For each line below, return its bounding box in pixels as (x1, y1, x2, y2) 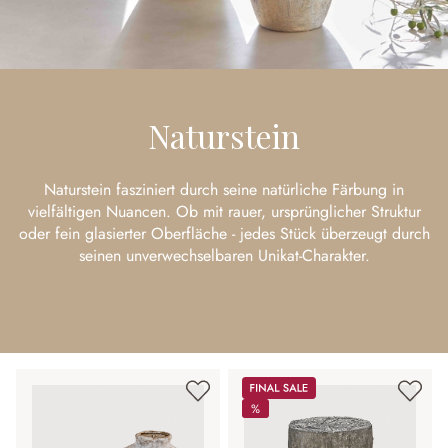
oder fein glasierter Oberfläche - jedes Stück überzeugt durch (18, 222, 430, 245)
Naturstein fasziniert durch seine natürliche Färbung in (44, 178, 404, 201)
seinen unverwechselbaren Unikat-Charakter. (78, 244, 370, 267)
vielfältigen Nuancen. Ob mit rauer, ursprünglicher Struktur (27, 200, 421, 223)
